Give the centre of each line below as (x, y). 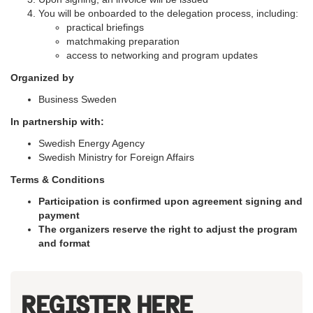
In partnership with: (59, 121)
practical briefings (105, 27)
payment (60, 215)
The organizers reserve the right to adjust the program (168, 229)
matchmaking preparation (123, 41)
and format (64, 243)
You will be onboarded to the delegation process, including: (168, 13)
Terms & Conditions (58, 179)
